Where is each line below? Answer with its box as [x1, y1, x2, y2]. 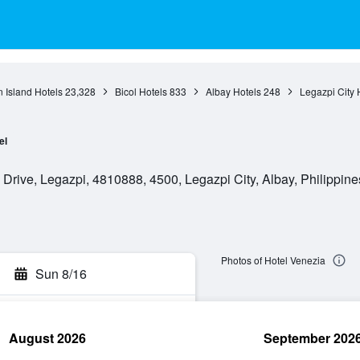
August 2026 [9, 329, 86, 347]
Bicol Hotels [114, 84, 167, 98]
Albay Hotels [205, 84, 261, 98]
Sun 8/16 [35, 264, 87, 283]
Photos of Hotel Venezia [220, 253, 325, 268]
